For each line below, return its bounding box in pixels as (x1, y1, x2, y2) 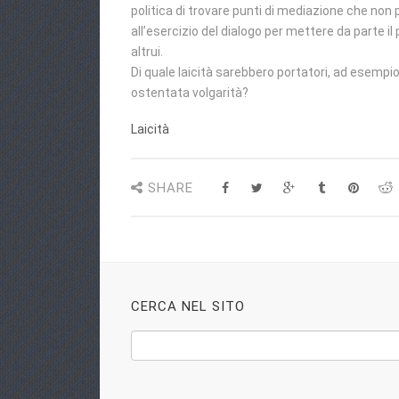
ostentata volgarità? (131, 85, 248, 100)
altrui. (131, 45, 163, 59)
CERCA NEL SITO (131, 298, 245, 314)
